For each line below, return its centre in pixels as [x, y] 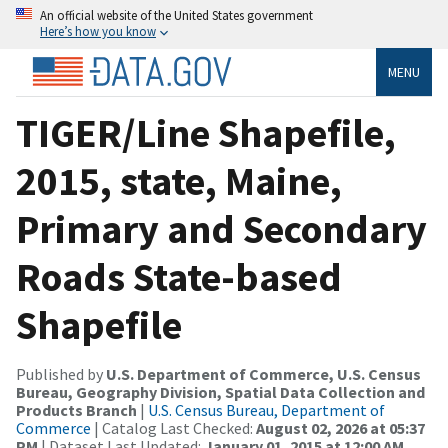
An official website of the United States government [176, 15]
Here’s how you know [98, 31]
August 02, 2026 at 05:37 [340, 427]
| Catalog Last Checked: [173, 427]
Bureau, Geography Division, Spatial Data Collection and [220, 391]
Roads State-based [179, 276]
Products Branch [76, 409]
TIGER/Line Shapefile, [206, 132]
